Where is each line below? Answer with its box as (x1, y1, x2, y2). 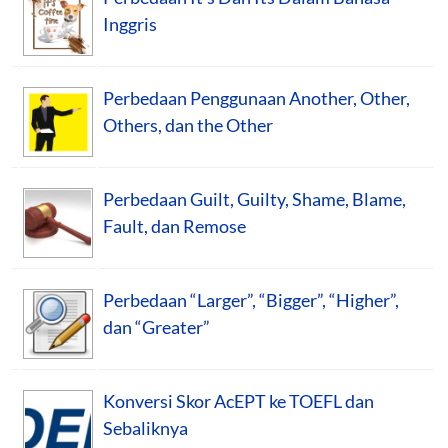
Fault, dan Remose (103, 214, 246, 237)
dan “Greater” (103, 315, 210, 338)
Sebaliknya (103, 416, 188, 439)
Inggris (103, 12, 157, 35)
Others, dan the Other (103, 113, 273, 136)
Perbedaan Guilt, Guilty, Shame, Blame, (103, 187, 406, 210)
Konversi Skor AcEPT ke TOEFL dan (103, 389, 374, 412)
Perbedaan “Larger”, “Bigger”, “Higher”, (103, 288, 399, 311)
